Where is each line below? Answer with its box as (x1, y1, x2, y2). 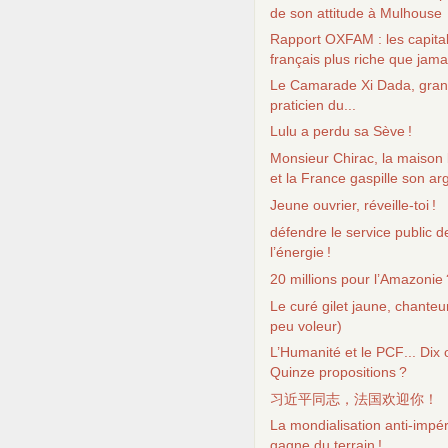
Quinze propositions (270, 364, 396, 380)
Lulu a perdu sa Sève (270, 123, 405, 139)
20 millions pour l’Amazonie (270, 271, 443, 287)
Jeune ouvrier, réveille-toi (270, 197, 429, 213)
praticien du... (270, 97, 356, 113)
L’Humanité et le (270, 344, 376, 360)
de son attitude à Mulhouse (270, 5, 442, 21)
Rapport (270, 31, 325, 47)
